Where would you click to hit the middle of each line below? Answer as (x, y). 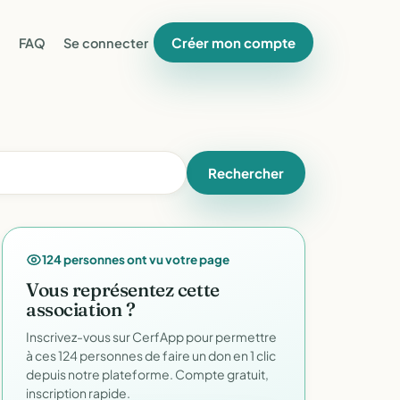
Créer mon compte (233, 42)
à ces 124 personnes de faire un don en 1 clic (151, 355)
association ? (81, 309)
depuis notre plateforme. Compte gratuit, (147, 374)
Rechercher (246, 173)
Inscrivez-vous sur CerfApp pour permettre (151, 337)
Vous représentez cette (123, 289)
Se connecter (106, 42)
